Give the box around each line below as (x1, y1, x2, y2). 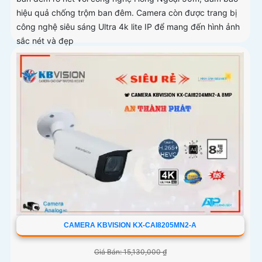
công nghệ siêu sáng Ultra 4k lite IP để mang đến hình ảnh (16, 22, 240, 32)
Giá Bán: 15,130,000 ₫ (94, 247, 167, 257)
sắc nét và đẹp (16, 36, 74, 46)
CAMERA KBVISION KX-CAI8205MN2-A (64, 221, 197, 230)
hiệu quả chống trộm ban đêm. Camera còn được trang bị (16, 8, 237, 18)
